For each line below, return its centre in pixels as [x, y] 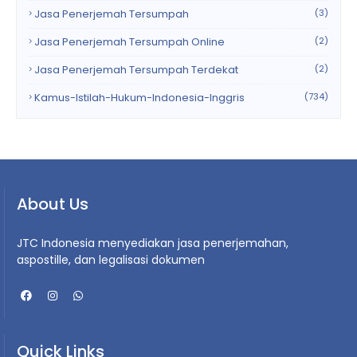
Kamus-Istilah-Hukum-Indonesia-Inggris [139, 97]
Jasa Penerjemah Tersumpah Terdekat [136, 69]
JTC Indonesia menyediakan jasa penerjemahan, [153, 243]
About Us [53, 204]
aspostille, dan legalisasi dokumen [111, 259]
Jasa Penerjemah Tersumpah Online [129, 41]
